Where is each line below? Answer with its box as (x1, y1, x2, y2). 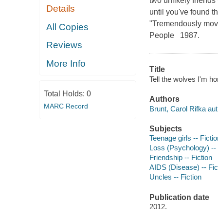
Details (46, 3, 75, 14)
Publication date (149, 193, 209, 201)
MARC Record (43, 102, 88, 110)
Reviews (46, 40, 83, 51)
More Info (46, 58, 86, 69)
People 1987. (149, 31, 200, 40)
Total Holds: (43, 90, 87, 98)
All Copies (46, 21, 89, 32)
